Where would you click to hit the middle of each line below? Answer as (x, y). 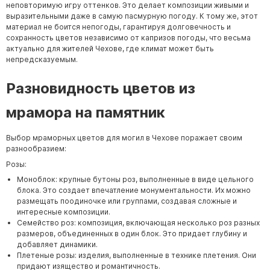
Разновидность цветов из (101, 89)
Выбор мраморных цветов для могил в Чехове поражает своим (124, 138)
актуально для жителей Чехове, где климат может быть (110, 49)
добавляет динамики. (57, 244)
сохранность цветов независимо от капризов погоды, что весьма (128, 38)
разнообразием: (36, 149)
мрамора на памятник (86, 113)
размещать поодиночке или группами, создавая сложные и (127, 201)
